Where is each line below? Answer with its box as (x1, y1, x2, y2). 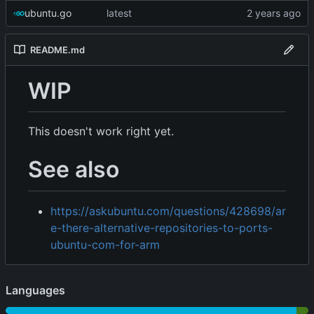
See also (28, 156, 119, 184)
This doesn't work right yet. (28, 124, 174, 139)
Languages (6, 282, 65, 297)
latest (107, 6, 132, 19)
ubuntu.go (25, 6, 71, 19)
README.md (30, 43, 85, 55)
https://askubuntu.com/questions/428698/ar (50, 203, 286, 218)
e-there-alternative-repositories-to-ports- (50, 220, 273, 235)
